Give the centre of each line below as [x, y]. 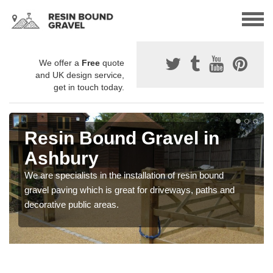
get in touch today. [89, 87]
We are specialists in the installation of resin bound [124, 175]
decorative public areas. [72, 205]
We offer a [60, 63]
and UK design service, [80, 75]
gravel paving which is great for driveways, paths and [129, 190]
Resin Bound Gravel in [122, 138]
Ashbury [62, 158]
